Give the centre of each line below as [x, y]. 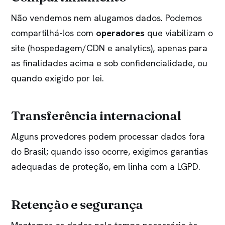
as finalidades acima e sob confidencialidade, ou [109, 63]
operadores [120, 33]
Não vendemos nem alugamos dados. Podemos [106, 18]
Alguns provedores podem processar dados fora [108, 137]
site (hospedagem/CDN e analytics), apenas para [109, 48]
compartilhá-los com [53, 33]
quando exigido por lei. [58, 78]
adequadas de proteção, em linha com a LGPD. [106, 167]
